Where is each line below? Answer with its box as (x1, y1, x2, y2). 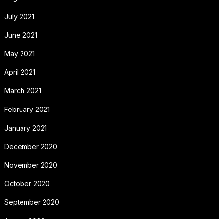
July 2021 (4, 12, 34, 21)
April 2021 (4, 67, 35, 76)
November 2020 (4, 160, 57, 169)
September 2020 (4, 197, 59, 206)
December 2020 (4, 142, 57, 151)
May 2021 (4, 49, 35, 58)
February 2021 (4, 105, 50, 113)
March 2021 (4, 86, 41, 95)
